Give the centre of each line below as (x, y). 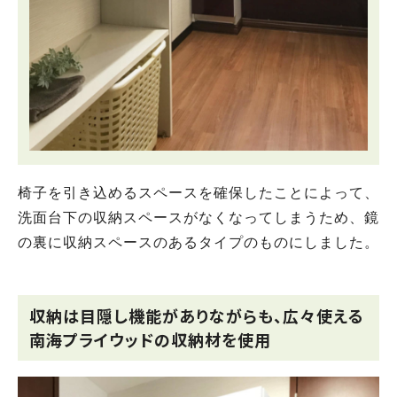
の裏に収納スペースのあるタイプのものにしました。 (198, 242)
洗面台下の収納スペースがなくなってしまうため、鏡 (198, 217)
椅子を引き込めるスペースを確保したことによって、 (198, 192)
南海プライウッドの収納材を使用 (150, 339)
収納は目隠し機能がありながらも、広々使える (196, 315)
